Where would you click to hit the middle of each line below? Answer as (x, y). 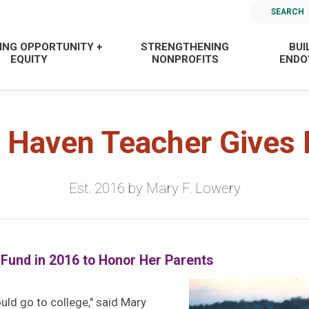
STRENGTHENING (185, 47)
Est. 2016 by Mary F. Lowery (154, 188)
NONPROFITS (185, 59)
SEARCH (288, 11)
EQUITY (29, 59)
